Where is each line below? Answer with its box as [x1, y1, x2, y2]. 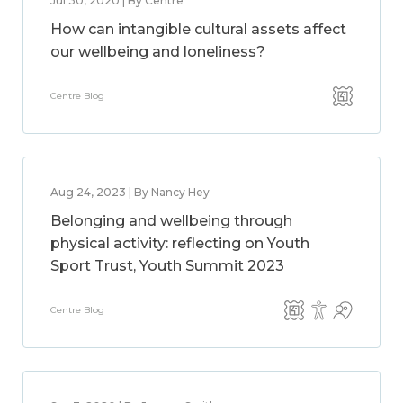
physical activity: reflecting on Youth [50, 235, 309, 252]
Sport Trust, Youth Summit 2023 [50, 257, 284, 274]
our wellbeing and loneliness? [50, 43, 265, 60]
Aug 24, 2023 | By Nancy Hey [50, 185, 210, 199]
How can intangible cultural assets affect [50, 21, 346, 38]
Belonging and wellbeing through [50, 212, 292, 229]
